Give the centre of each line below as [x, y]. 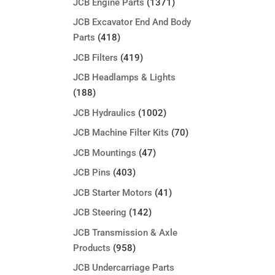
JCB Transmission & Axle [126, 232]
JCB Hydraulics [105, 113]
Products [92, 248]
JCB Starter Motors [113, 192]
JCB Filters [96, 57]
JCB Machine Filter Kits [121, 133]
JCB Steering [100, 212]
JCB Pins [92, 172]
